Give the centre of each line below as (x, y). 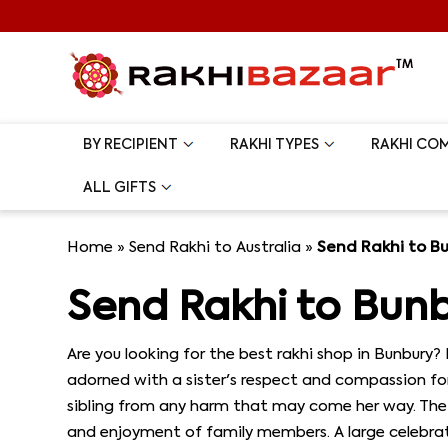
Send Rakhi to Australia (215, 247)
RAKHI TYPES (275, 145)
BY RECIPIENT (131, 145)
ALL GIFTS (120, 188)
